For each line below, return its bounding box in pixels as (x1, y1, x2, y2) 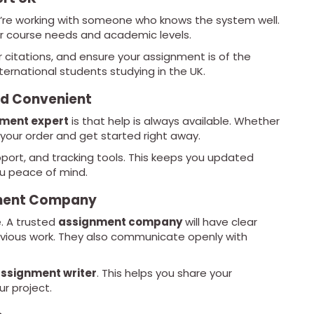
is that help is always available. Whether (69, 114, 280, 129)
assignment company (58, 214, 182, 230)
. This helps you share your (97, 266, 232, 281)
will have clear (182, 214, 257, 230)
